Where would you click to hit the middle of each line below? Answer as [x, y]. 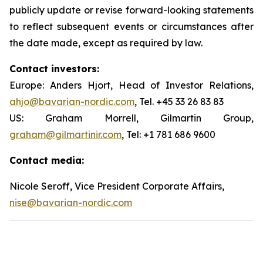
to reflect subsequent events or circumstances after [131, 26]
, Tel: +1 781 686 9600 [168, 134]
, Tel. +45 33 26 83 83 [179, 102]
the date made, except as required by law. [106, 43]
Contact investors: [54, 69]
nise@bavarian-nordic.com [71, 203]
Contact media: [47, 160]
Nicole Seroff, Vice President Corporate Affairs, [117, 186]
